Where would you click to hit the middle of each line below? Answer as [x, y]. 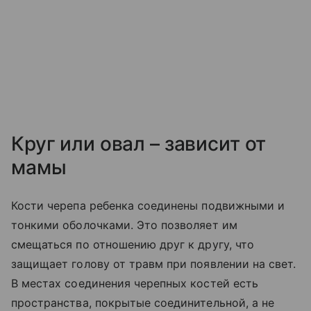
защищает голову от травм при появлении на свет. [154, 264]
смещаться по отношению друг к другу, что [133, 244]
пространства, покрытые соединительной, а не [143, 303]
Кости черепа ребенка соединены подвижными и [148, 205]
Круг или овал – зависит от [139, 144]
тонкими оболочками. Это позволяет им [124, 225]
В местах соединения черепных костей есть [135, 283]
